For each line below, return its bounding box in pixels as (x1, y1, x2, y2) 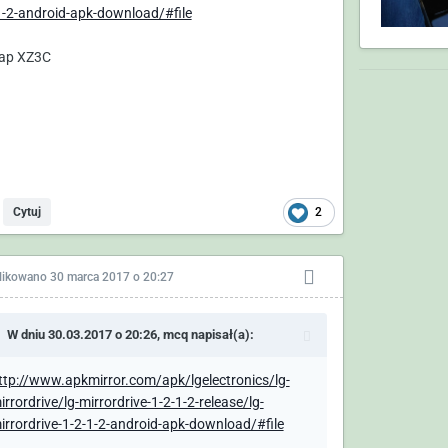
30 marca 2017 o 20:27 (49, 269, 174, 284)
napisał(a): (187, 326, 254, 342)
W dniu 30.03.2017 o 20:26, (6, 326, 163, 342)
